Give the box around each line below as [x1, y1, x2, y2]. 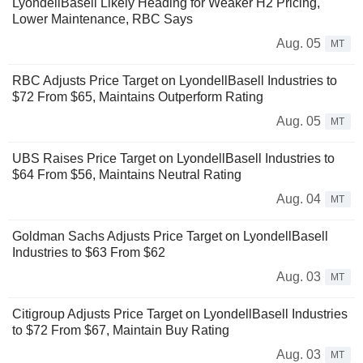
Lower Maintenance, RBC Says [12, 12, 193, 27]
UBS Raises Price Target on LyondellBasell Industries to [12, 152, 335, 166]
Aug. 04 [276, 192, 321, 207]
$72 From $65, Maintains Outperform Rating [12, 90, 263, 105]
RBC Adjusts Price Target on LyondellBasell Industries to [12, 74, 337, 88]
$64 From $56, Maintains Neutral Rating [12, 168, 241, 182]
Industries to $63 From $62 [12, 246, 165, 260]
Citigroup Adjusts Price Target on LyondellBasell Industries [12, 307, 348, 322]
